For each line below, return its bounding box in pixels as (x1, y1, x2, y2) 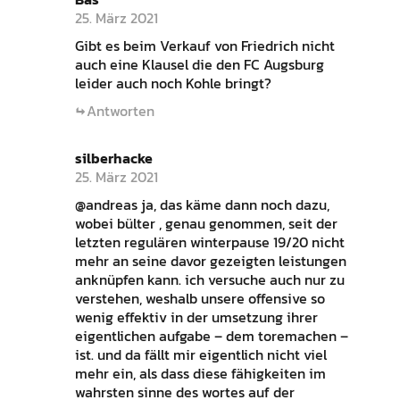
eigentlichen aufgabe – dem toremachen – (74, 325, 348, 347)
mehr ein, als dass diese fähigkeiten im (74, 362, 326, 385)
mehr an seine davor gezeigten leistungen (74, 250, 346, 272)
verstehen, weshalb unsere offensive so (74, 287, 325, 310)
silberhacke (74, 147, 153, 170)
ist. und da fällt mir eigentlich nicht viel (74, 344, 327, 366)
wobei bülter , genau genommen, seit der (74, 212, 337, 235)
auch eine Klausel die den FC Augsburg (74, 54, 324, 76)
